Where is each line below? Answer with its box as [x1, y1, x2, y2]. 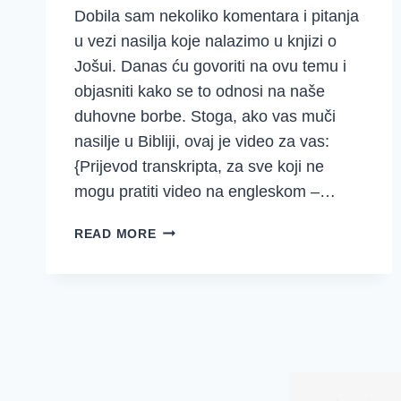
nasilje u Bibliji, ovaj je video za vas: [74, 132, 329, 150]
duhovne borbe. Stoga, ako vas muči [74, 107, 336, 125]
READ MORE [74, 226, 157, 241]
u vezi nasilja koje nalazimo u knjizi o [74, 31, 337, 50]
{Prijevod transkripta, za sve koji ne [74, 157, 324, 175]
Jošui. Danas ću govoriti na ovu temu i [74, 56, 346, 75]
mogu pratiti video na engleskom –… [74, 182, 336, 200]
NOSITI [155, 262, 201, 277]
